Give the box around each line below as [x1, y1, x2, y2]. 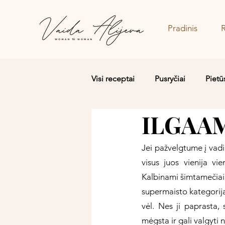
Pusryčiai [155, 73, 185, 83]
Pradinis [167, 23, 197, 33]
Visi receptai [91, 73, 135, 83]
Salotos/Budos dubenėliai [111, 114, 204, 124]
